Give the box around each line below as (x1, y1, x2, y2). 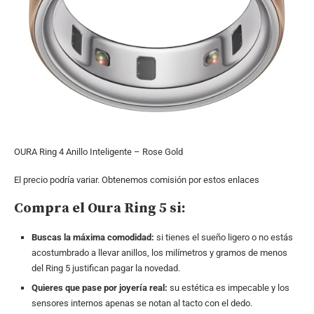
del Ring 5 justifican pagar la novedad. (32, 262, 180, 273)
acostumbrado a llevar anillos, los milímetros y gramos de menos (32, 247, 287, 258)
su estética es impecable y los (168, 282, 289, 293)
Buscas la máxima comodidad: (32, 231, 154, 243)
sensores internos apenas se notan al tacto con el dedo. (32, 297, 252, 308)
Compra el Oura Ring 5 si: (14, 199, 186, 217)
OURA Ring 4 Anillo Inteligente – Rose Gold (14, 146, 183, 157)
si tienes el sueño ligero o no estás (154, 231, 293, 243)
